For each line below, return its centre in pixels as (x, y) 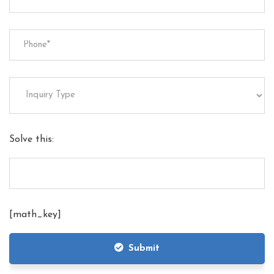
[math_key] (35, 214)
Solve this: (31, 139)
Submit (144, 248)
